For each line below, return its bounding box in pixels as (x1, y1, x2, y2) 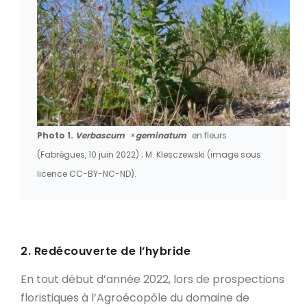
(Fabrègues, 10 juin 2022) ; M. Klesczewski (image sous (37, 148, 261, 160)
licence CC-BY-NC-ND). (37, 167, 136, 180)
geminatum (136, 129, 186, 141)
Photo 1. (37, 129, 73, 141)
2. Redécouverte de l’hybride (21, 243, 191, 259)
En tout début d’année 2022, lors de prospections (21, 271, 284, 287)
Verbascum (75, 129, 127, 141)
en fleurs (190, 129, 227, 141)
